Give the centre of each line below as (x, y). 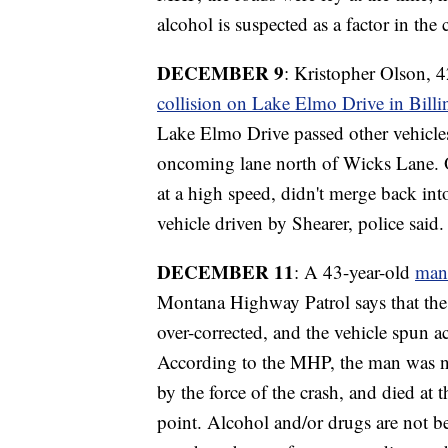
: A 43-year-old (354, 271)
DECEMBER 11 (225, 271)
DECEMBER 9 (220, 72)
